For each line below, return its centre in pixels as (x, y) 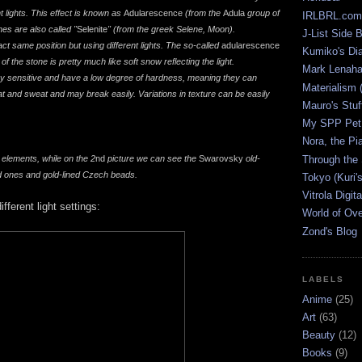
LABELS (324, 279)
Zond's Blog (330, 231)
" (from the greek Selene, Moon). (171, 29)
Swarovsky (221, 158)
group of (262, 13)
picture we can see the (152, 158)
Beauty (319, 335)
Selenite (92, 29)
